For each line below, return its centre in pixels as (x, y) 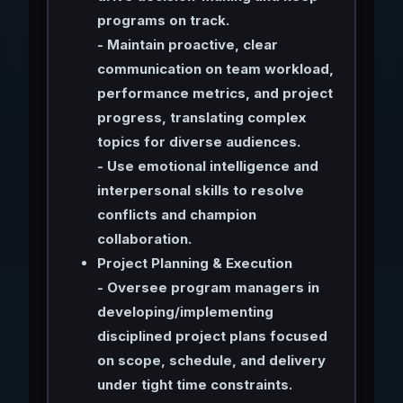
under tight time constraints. (194, 384)
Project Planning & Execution (194, 263)
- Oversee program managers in (208, 287)
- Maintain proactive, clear (187, 44)
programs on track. (163, 20)
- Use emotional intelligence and (207, 166)
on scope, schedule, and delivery (211, 360)
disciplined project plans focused (212, 336)
